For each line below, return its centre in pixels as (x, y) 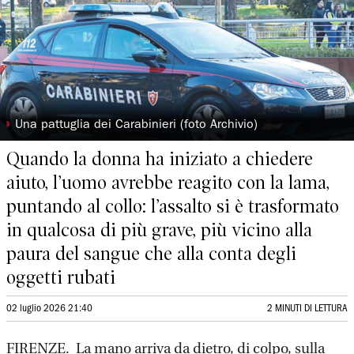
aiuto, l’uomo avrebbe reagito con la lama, (168, 183)
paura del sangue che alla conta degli (151, 254)
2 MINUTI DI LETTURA (307, 309)
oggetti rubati (61, 277)
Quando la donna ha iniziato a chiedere (160, 159)
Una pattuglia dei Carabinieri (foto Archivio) (137, 126)
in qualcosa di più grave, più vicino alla (159, 230)
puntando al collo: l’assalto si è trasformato (173, 206)
